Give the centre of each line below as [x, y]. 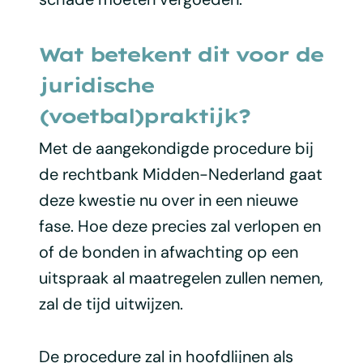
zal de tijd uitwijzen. [111, 303]
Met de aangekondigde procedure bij [176, 148]
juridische [96, 85]
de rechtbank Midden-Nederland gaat [180, 174]
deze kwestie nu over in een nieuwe [168, 200]
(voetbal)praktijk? [144, 115]
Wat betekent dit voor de [180, 54]
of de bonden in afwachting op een [168, 252]
